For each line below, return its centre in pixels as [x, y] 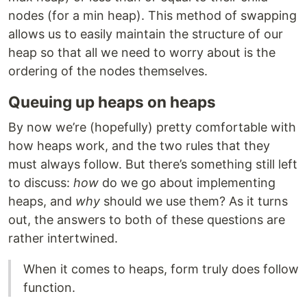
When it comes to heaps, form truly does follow [161, 269]
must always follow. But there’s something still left [153, 164]
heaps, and [42, 201]
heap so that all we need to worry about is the [142, 52]
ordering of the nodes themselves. [108, 71]
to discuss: [41, 182]
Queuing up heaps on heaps [112, 101]
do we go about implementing [187, 182]
